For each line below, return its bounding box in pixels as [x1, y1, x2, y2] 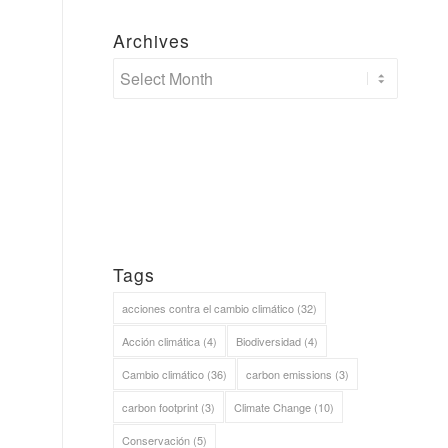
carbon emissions [246, 366, 333, 382]
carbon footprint [122, 399, 199, 415]
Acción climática [122, 333, 201, 349]
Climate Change [234, 399, 312, 415]
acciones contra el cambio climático [122, 300, 295, 316]
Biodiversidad [236, 333, 302, 349]
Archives [113, 28, 191, 53]
